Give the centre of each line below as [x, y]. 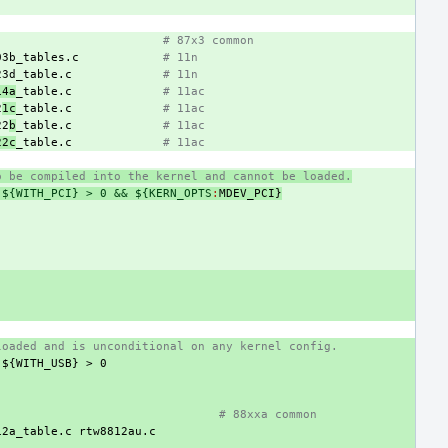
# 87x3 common [208, 40]
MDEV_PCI [247, 193]
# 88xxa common [268, 414]
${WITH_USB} [40, 363]
